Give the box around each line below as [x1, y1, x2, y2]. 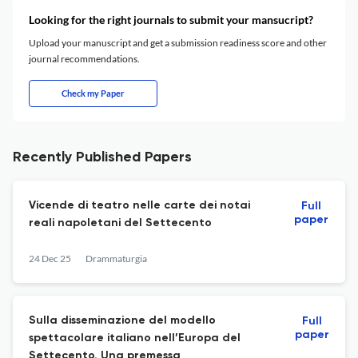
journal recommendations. [29, 53, 140, 65]
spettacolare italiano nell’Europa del [29, 332, 241, 344]
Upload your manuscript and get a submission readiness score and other [29, 37, 327, 49]
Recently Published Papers [13, 150, 192, 165]
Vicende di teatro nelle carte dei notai [29, 200, 250, 211]
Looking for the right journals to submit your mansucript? [29, 13, 313, 26]
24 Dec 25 [29, 253, 71, 265]
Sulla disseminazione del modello [29, 315, 216, 326]
